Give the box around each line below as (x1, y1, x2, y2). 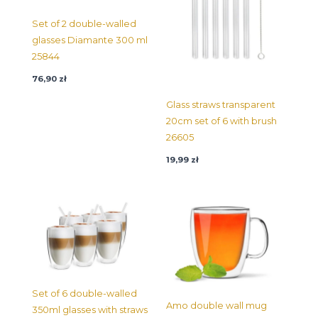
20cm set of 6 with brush (166, 115, 277, 126)
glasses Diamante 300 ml (32, 35, 148, 46)
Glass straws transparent (166, 99, 275, 110)
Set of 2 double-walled (32, 18, 136, 30)
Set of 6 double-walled (32, 287, 137, 299)
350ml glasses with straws (32, 304, 148, 315)
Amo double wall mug (166, 300, 267, 311)
